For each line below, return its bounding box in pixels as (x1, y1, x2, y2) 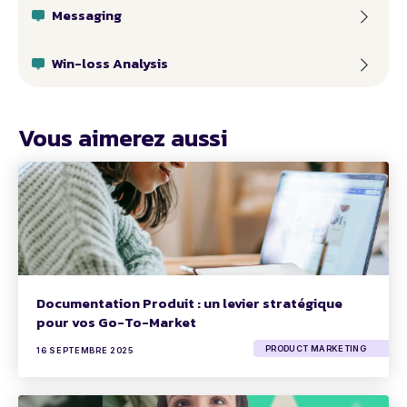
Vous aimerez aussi (18, 119, 228, 155)
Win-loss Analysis (52, 52, 168, 74)
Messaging (52, 4, 122, 25)
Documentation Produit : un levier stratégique (36, 292, 342, 313)
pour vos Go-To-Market (36, 311, 196, 333)
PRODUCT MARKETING (265, 343, 367, 354)
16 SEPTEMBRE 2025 (36, 344, 134, 355)
